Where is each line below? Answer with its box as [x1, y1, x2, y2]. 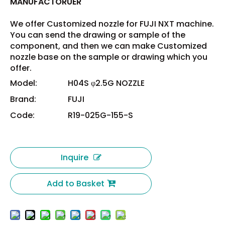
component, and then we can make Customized [10, 40, 207, 52]
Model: [10, 77, 37, 89]
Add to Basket [46, 178, 104, 190]
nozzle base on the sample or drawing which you [10, 51, 207, 63]
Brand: [10, 93, 36, 105]
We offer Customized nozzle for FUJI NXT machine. [10, 18, 214, 30]
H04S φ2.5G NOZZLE [68, 77, 145, 89]
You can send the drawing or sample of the [10, 29, 185, 41]
